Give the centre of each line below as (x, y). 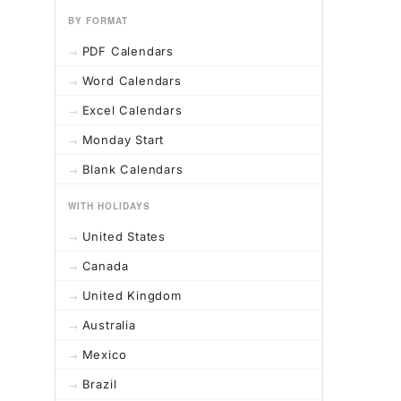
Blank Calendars (132, 170)
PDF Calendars (128, 51)
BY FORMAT (98, 21)
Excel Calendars (132, 111)
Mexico (104, 355)
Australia (109, 325)
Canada (105, 266)
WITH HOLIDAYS (109, 206)
